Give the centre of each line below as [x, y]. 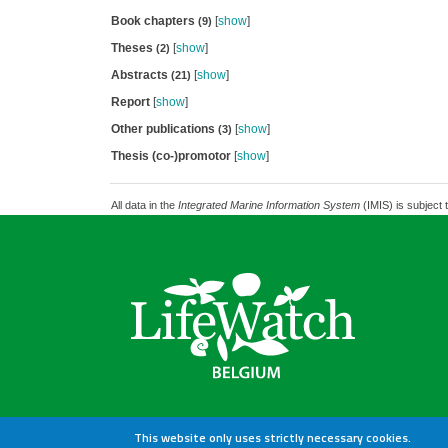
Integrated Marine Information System [268, 205]
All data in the [144, 205]
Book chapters [154, 21]
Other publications [164, 129]
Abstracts [140, 75]
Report [130, 102]
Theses [133, 48]
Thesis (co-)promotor [170, 156]
